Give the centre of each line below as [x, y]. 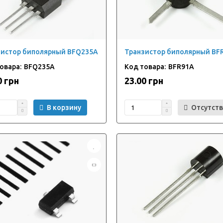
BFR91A [181, 67]
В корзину [64, 108]
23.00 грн [144, 81]
